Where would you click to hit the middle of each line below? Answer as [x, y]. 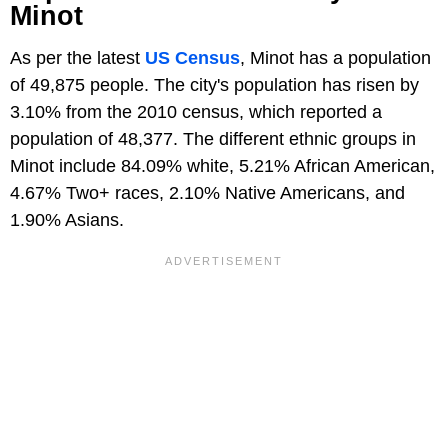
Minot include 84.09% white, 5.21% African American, [222, 165]
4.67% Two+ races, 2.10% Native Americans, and [207, 192]
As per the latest [77, 57]
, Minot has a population [335, 57]
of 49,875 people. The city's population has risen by [214, 84]
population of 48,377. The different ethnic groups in [213, 138]
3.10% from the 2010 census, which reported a [196, 111]
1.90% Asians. [67, 219]
